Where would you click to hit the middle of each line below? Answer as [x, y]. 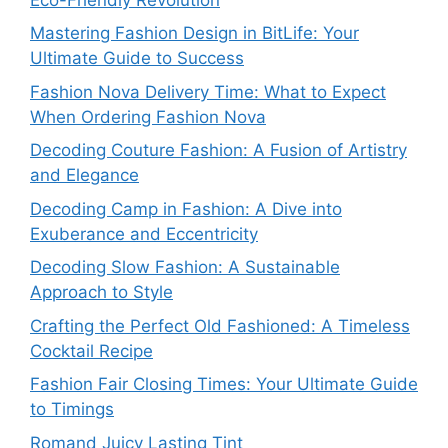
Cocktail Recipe [91, 350]
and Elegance [84, 175]
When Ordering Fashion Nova [148, 116]
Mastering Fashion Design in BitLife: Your [194, 33]
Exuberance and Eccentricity [144, 233]
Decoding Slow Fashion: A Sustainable [185, 267]
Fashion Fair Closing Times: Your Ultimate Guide [224, 384]
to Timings [72, 409]
